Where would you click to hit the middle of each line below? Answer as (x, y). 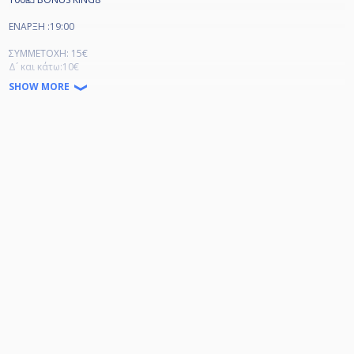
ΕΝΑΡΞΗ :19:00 (41, 27)
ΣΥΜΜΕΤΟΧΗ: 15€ (48, 54)
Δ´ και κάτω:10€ (44, 67)
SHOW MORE (41, 87)
